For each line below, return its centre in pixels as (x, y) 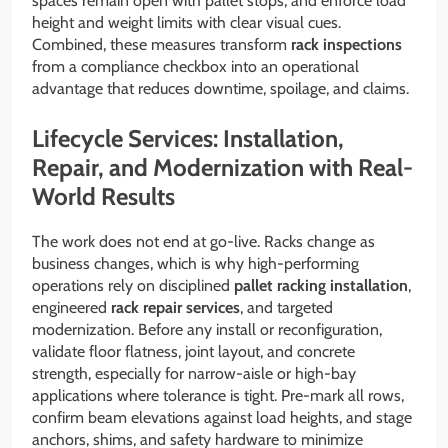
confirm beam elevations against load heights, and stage (222, 417)
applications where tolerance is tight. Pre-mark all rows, (218, 395)
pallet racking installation (321, 285)
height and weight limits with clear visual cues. (186, 22)
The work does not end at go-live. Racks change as (203, 241)
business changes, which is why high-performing (195, 263)
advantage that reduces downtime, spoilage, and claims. (220, 88)
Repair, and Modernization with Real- (222, 167)
